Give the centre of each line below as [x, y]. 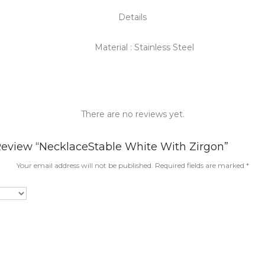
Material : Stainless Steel [144, 47]
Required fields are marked [200, 165]
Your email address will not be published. [85, 165]
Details [132, 17]
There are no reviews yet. [132, 114]
